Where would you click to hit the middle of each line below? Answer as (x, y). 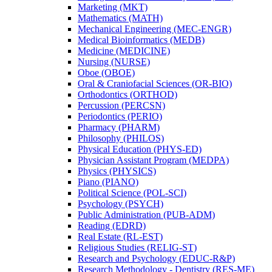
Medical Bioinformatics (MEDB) (141, 40)
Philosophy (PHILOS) (121, 138)
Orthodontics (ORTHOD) (127, 95)
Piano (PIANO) (108, 182)
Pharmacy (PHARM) (119, 127)
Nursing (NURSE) (114, 62)
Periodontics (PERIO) (120, 117)
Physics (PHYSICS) (117, 171)
